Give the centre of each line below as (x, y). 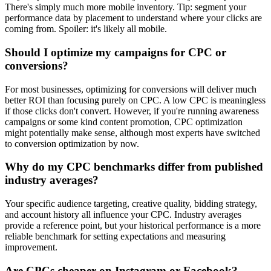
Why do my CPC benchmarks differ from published (134, 167)
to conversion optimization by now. (72, 143)
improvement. (31, 247)
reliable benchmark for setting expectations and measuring (115, 236)
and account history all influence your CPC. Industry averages (123, 214)
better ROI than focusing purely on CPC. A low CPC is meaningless (135, 100)
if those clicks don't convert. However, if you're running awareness (132, 111)
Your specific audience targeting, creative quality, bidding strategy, (131, 203)
